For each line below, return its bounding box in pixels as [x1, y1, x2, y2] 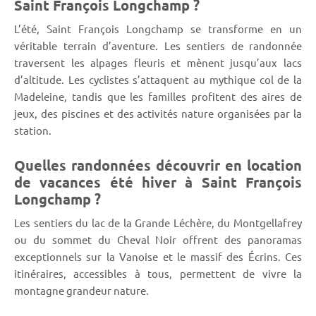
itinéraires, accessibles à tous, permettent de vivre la [14, 266, 302, 280]
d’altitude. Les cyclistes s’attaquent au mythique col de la [14, 72, 302, 86]
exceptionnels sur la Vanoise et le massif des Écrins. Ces [14, 249, 302, 263]
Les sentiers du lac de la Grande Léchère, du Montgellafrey [14, 215, 302, 229]
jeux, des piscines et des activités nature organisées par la [14, 106, 302, 120]
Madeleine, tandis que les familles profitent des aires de [14, 89, 302, 103]
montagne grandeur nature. [14, 283, 149, 297]
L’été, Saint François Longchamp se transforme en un [14, 21, 302, 35]
